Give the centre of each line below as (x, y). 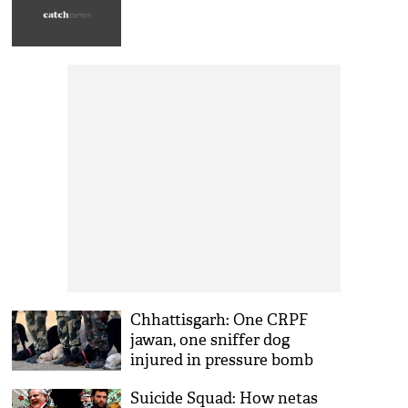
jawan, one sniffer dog (210, 340)
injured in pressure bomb (222, 360)
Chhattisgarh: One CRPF (219, 320)
